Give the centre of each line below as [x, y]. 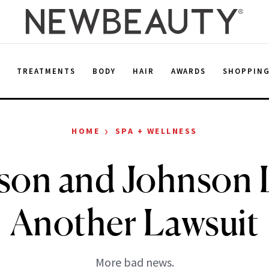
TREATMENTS [46, 71]
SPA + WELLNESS [156, 131]
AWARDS [189, 71]
